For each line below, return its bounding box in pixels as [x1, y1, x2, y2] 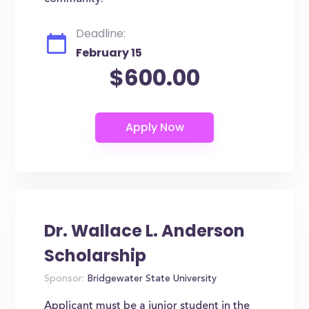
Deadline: [76, 26, 126, 41]
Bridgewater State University [84, 275, 217, 284]
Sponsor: [44, 275, 85, 284]
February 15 [76, 45, 143, 61]
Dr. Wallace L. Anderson [44, 219, 246, 242]
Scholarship [44, 244, 147, 267]
